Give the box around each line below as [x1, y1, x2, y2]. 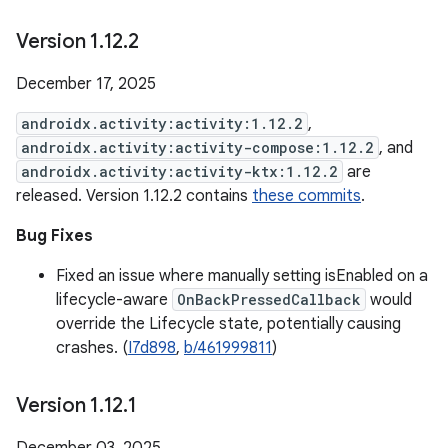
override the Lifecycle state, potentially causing [56, 314, 401, 334]
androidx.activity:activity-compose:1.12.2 [21, 138, 374, 157]
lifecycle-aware [56, 290, 172, 310]
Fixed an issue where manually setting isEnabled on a [56, 266, 428, 286]
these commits [252, 186, 361, 206]
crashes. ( [56, 338, 128, 358]
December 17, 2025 [16, 74, 156, 94]
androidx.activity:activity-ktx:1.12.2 [21, 162, 338, 181]
